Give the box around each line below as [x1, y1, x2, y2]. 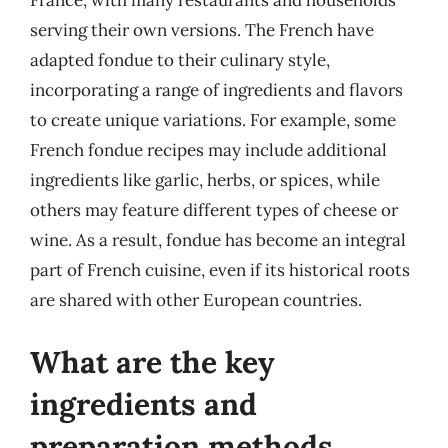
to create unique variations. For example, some [30, 109, 396, 131]
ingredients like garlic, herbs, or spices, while [30, 169, 380, 191]
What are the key [30, 342, 275, 381]
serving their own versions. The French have [30, 19, 374, 41]
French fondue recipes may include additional [30, 139, 387, 161]
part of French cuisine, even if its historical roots [30, 259, 410, 281]
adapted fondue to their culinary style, [30, 49, 330, 71]
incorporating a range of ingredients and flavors [30, 79, 403, 101]
